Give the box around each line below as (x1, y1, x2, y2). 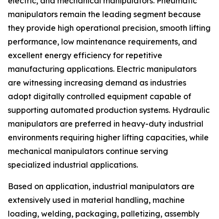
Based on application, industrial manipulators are (8, 181, 195, 192)
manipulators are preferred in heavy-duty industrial (8, 119, 203, 129)
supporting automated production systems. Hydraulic (8, 105, 210, 115)
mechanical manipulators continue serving (8, 146, 168, 156)
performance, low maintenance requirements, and (8, 37, 197, 47)
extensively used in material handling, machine (8, 195, 185, 205)
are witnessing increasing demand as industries (8, 78, 186, 88)
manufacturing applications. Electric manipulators (8, 64, 197, 74)
